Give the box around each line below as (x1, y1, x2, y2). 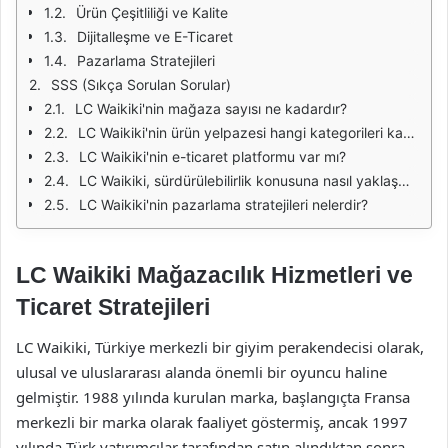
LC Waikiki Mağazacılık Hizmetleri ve (16, 262, 413, 288)
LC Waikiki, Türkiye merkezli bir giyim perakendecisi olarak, (16, 336, 424, 357)
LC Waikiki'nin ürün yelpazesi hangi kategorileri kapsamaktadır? (78, 124, 403, 141)
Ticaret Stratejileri (16, 294, 210, 320)
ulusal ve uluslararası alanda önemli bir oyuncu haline (16, 361, 387, 382)
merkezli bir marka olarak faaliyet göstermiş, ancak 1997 (16, 411, 408, 432)
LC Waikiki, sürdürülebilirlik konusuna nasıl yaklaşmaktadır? (79, 172, 398, 189)
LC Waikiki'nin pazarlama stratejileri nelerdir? (79, 196, 368, 213)
